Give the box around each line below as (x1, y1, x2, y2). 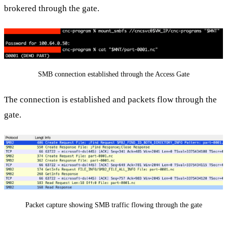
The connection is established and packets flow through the (4, 95, 217, 105)
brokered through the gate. (4, 3, 99, 13)
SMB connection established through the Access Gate (37, 70, 190, 78)
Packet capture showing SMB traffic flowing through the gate (25, 201, 202, 209)
